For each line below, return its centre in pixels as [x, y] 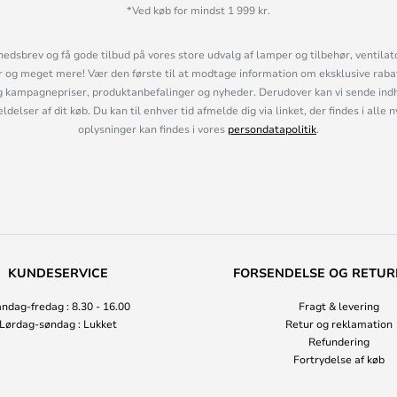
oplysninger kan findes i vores [153, 128]
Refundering [339, 341]
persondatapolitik [272, 128]
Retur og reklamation [339, 323]
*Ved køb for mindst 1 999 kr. [198, 10]
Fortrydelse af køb [339, 359]
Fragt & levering [339, 306]
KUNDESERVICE [58, 272]
